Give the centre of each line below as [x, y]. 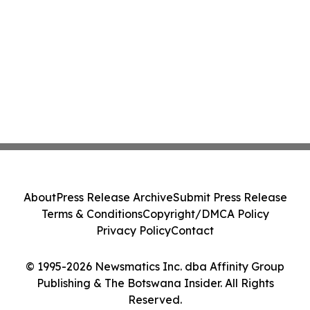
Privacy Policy [134, 230]
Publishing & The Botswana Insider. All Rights [155, 283]
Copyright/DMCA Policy [206, 214]
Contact [192, 230]
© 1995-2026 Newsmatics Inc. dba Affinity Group [155, 266]
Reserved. [155, 300]
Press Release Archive [114, 197]
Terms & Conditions [92, 214]
